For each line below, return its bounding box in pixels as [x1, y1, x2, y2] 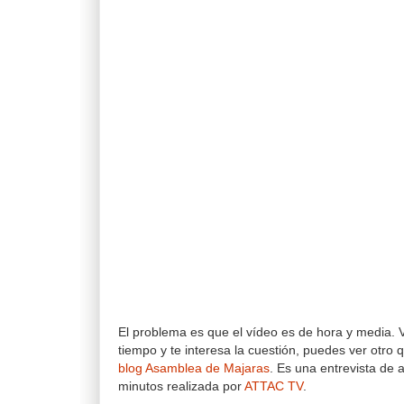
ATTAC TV [244, 380, 303, 394]
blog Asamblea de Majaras [118, 362, 270, 376]
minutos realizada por [118, 380, 244, 394]
